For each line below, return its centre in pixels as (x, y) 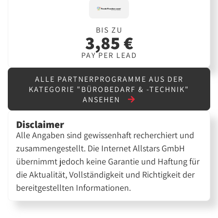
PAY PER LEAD (109, 55)
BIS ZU (109, 30)
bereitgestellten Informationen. (74, 187)
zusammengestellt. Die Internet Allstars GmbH (101, 148)
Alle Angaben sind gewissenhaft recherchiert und (105, 135)
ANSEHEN (103, 99)
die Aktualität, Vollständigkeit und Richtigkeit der (106, 174)
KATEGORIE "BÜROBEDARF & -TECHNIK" (109, 89)
